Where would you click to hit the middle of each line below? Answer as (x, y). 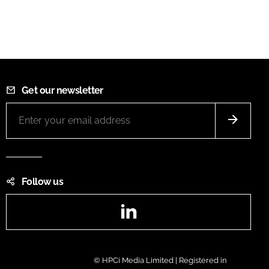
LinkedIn (158, 203)
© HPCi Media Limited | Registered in (160, 261)
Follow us (42, 181)
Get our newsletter (62, 90)
